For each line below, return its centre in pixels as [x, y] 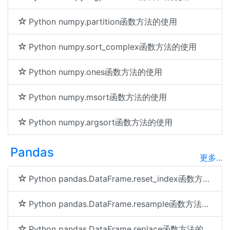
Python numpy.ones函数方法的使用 [95, 72]
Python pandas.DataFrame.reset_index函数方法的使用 [116, 179]
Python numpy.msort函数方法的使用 [98, 97]
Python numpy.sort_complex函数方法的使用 [113, 47]
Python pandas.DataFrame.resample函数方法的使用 [115, 204]
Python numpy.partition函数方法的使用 [103, 22]
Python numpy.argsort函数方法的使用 [101, 122]
